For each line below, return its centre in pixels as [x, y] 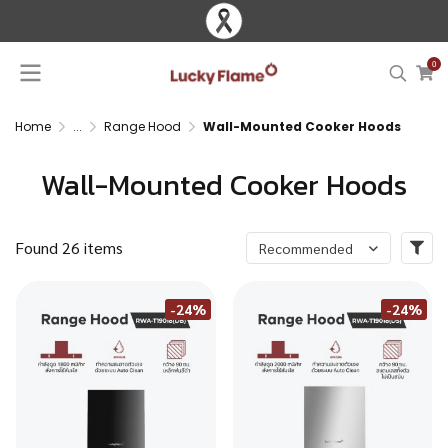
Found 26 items [69, 247]
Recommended [306, 248]
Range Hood [142, 126]
